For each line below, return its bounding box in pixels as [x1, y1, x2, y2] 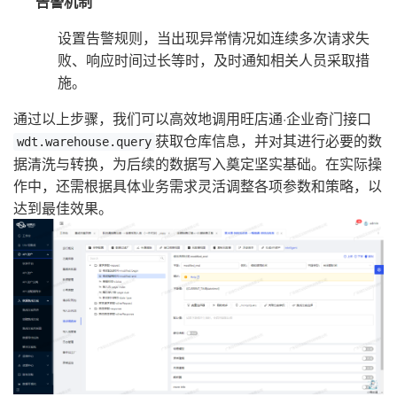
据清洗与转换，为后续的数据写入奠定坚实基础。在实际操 [13, 152, 382, 174]
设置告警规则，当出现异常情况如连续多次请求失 [58, 27, 370, 48]
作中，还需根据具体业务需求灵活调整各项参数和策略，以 [13, 175, 382, 196]
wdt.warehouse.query [17, 134, 152, 149]
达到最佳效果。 [13, 197, 113, 218]
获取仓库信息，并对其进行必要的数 [155, 129, 382, 151]
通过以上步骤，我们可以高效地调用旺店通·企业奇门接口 [13, 107, 371, 128]
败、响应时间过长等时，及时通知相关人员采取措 [58, 49, 370, 70]
